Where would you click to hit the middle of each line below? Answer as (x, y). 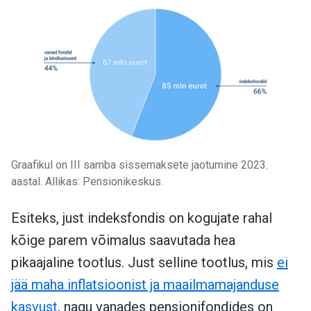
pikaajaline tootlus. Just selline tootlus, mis (144, 263)
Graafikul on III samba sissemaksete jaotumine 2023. (140, 165)
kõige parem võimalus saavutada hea (123, 241)
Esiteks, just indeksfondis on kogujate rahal (142, 218)
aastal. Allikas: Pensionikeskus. (87, 182)
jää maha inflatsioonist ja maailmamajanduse (145, 285)
